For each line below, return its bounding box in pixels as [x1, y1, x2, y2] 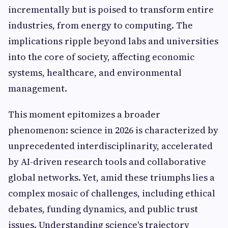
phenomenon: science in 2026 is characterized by [8, 124, 218, 136]
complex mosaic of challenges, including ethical [8, 187, 215, 199]
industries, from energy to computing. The [8, 19, 193, 32]
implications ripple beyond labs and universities [8, 35, 218, 47]
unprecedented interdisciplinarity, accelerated [8, 139, 213, 152]
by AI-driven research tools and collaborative [8, 155, 206, 168]
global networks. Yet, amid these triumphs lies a [8, 171, 215, 184]
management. [8, 82, 67, 95]
